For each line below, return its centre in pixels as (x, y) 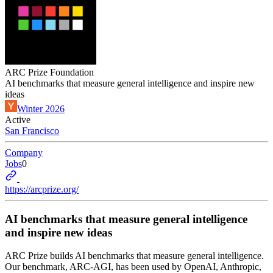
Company (24, 153)
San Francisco (32, 131)
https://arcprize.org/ (42, 189)
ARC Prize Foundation (49, 72)
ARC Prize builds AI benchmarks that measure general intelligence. (134, 256)
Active (18, 120)
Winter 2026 (41, 109)
